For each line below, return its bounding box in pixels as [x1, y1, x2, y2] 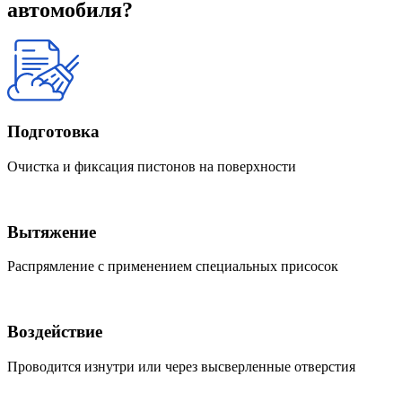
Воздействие [7, 322, 102, 341]
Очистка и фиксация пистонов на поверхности [7, 158, 296, 174]
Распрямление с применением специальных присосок [7, 258, 338, 275]
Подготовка [7, 122, 100, 142]
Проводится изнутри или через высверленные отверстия [7, 358, 355, 374]
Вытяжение [7, 222, 96, 241]
